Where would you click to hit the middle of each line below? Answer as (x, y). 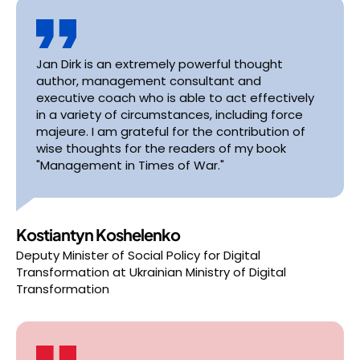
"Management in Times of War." (130, 165)
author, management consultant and (149, 81)
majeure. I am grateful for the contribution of (171, 131)
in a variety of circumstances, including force (170, 115)
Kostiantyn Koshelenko (98, 234)
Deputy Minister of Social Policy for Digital (138, 255)
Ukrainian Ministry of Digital (208, 272)
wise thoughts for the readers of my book (161, 148)
